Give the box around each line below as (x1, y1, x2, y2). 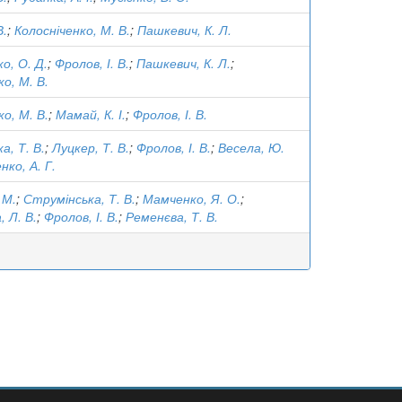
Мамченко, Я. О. (143, 189, 240, 207)
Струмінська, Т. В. (23, 189, 135, 207)
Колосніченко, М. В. (14, 21, 130, 39)
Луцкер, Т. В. (52, 138, 129, 156)
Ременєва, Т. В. (126, 207, 218, 225)
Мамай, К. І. (56, 105, 126, 123)
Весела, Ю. (218, 138, 284, 156)
